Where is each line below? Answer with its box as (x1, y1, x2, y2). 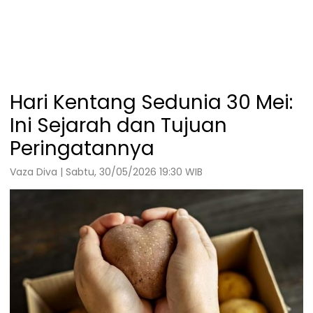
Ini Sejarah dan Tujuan (10, 111, 227, 139)
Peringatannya (10, 134, 154, 162)
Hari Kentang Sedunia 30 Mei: (10, 88, 293, 116)
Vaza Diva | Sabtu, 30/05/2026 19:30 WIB (10, 164, 203, 179)
